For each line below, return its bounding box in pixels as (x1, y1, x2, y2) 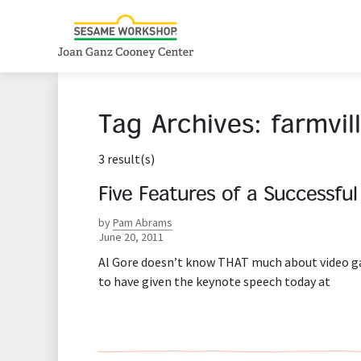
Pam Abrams (113, 215, 172, 230)
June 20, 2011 (98, 230, 164, 244)
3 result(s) (98, 151, 155, 167)
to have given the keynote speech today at (98, 273, 330, 289)
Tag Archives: (98, 114, 271, 139)
